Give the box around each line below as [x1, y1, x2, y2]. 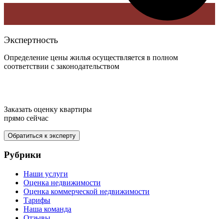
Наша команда [23, 205, 71, 214]
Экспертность [4, 34, 58, 45]
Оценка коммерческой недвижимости [23, 187, 150, 196]
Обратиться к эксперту [8, 131, 76, 139]
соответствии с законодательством [4, 62, 119, 70]
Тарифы [23, 196, 50, 205]
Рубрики [4, 150, 41, 160]
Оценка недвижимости [23, 178, 101, 187]
